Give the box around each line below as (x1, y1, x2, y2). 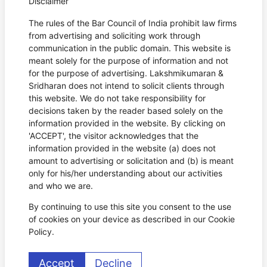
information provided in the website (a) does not (29, 143, 216, 154)
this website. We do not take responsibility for (29, 93, 206, 104)
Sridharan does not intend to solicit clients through (29, 80, 224, 91)
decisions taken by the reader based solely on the (29, 105, 223, 116)
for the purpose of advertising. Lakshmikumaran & (29, 68, 223, 79)
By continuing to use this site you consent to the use (29, 201, 231, 212)
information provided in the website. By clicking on (29, 118, 225, 129)
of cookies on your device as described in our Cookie (29, 214, 235, 225)
